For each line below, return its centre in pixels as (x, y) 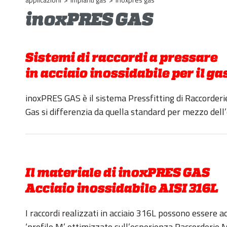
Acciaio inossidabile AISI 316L (122, 188)
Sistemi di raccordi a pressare (122, 58)
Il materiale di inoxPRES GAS (118, 173)
